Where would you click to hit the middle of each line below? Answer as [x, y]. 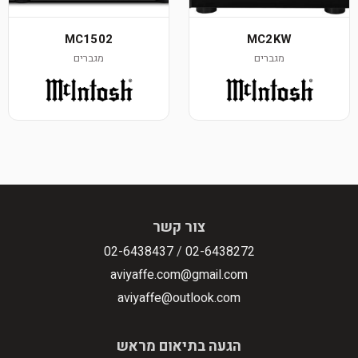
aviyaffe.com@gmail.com [179, 275]
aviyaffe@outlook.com [179, 298]
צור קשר [179, 227]
